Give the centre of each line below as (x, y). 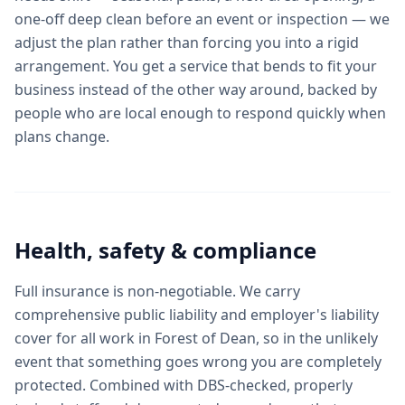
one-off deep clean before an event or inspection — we (202, 19)
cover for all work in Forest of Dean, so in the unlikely (196, 338)
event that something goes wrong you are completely (198, 362)
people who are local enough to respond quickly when (200, 113)
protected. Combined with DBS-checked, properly (184, 385)
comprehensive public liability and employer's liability (197, 315)
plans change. (62, 137)
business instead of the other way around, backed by (196, 89)
